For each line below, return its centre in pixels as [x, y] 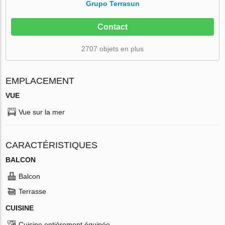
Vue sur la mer [42, 112]
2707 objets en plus [113, 48]
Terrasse [33, 191]
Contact [113, 27]
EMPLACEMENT [40, 81]
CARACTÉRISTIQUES [52, 145]
